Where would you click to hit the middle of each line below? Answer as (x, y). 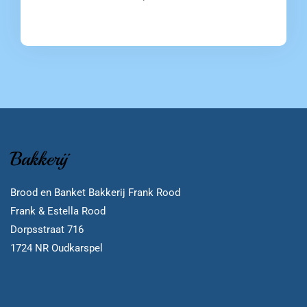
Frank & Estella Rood (58, 211)
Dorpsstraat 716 (47, 229)
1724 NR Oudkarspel (57, 248)
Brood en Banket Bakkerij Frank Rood (95, 192)
